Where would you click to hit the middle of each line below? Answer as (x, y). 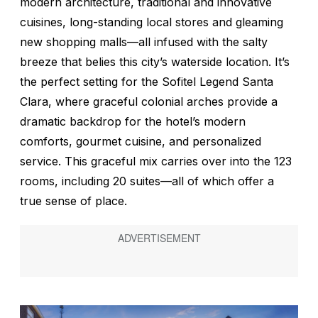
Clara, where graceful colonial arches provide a (149, 102)
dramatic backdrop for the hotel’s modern (133, 122)
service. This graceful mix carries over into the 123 (156, 161)
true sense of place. (73, 201)
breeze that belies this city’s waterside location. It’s (155, 62)
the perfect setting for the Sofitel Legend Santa (147, 82)
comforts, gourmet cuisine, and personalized (141, 142)
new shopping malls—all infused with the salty (144, 42)
